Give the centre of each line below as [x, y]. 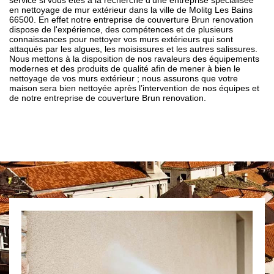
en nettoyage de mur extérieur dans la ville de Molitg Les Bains [131, 10]
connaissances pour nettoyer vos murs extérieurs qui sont [121, 39]
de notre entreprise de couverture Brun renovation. [108, 98]
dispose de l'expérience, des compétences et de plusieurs [121, 30]
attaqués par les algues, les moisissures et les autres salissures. [133, 49]
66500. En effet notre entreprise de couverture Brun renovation [131, 20]
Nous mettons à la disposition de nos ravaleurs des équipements [134, 59]
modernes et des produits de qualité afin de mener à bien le [125, 69]
